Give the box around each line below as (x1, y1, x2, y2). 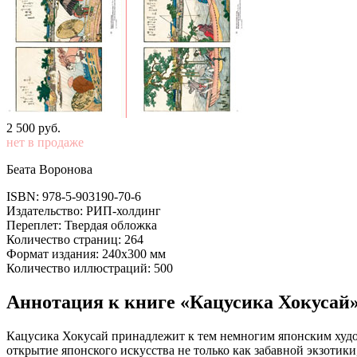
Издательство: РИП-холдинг (6, 203, 161, 218)
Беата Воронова (6, 162, 92, 176)
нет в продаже (6, 135, 84, 149)
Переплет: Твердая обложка (6, 218, 157, 232)
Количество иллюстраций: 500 (6, 261, 173, 275)
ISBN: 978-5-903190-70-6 (6, 189, 141, 203)
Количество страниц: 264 (6, 232, 143, 246)
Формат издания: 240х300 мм (6, 246, 166, 261)
